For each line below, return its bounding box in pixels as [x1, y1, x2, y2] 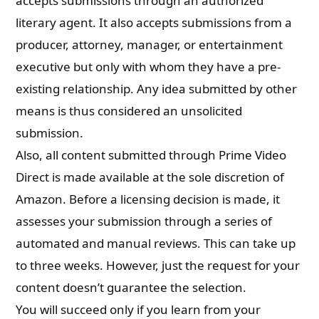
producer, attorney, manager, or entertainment [16, 36, 283, 53]
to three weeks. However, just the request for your [16, 257, 300, 273]
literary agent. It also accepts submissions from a [16, 14, 293, 31]
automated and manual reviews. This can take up [16, 235, 296, 251]
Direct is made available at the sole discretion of [16, 169, 285, 185]
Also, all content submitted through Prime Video [16, 147, 287, 163]
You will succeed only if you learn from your [16, 301, 261, 318]
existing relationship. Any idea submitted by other [16, 80, 298, 97]
